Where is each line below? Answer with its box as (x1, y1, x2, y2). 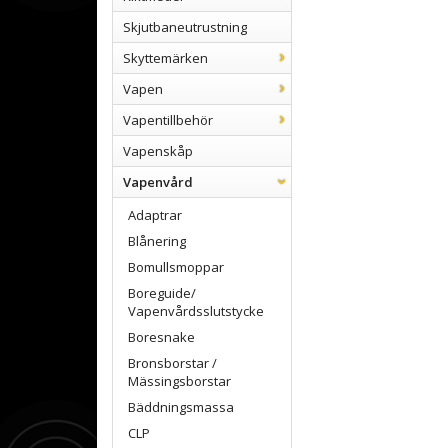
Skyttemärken (123, 49, 208, 67)
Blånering (128, 232, 186, 250)
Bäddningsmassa (128, 398, 234, 416)
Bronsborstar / (128, 354, 217, 372)
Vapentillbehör (123, 111, 213, 129)
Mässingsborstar (128, 372, 231, 390)
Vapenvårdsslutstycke (128, 302, 264, 320)
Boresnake (128, 328, 195, 346)
